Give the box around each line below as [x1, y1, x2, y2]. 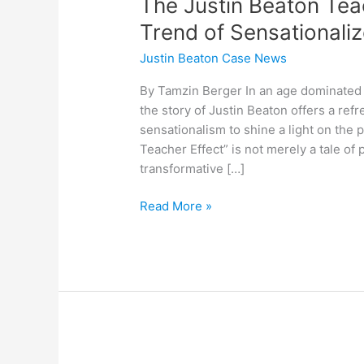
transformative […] [140, 160, 245, 176]
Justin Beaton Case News [140, 50, 288, 66]
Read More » [140, 198, 213, 214]
